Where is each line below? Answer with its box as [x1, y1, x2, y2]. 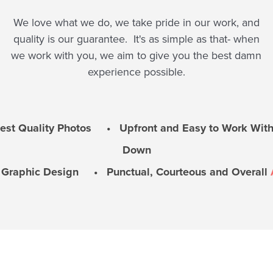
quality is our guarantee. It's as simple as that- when [13, 31, 260, 47]
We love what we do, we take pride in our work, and [13, 15, 260, 30]
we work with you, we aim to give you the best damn [11, 48, 262, 63]
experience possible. [87, 64, 185, 80]
